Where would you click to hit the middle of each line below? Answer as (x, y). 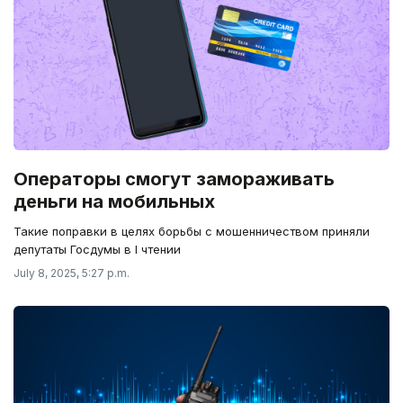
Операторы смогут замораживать (174, 179)
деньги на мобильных (114, 201)
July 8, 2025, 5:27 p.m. (72, 273)
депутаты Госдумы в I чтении (97, 249)
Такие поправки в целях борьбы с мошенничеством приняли (192, 231)
